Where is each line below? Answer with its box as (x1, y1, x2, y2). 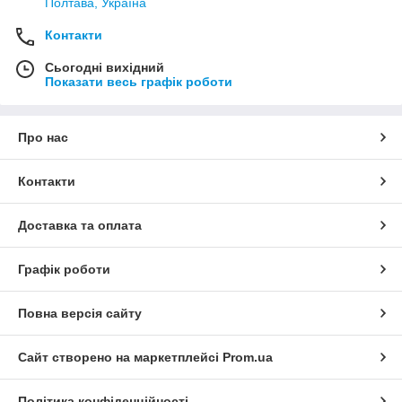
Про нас (18, 129, 68, 144)
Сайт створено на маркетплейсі (18, 349, 223, 364)
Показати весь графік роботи (45, 74, 232, 89)
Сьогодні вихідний (45, 59, 164, 74)
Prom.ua (223, 349, 273, 364)
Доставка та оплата (18, 217, 142, 232)
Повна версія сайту (18, 305, 142, 320)
